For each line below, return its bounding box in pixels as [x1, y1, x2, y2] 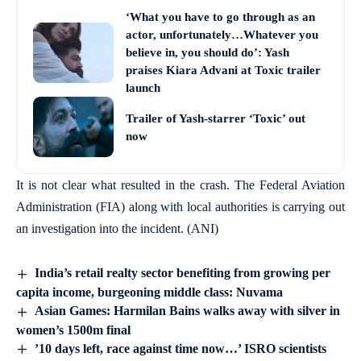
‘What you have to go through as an [126, 10, 315, 23]
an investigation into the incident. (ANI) [16, 222, 218, 235]
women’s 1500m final [16, 322, 131, 337]
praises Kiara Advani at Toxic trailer [126, 64, 321, 77]
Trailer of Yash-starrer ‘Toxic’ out [126, 111, 305, 125]
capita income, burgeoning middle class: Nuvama [16, 284, 283, 299]
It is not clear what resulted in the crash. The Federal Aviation [16, 178, 345, 192]
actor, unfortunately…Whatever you [126, 28, 318, 41]
